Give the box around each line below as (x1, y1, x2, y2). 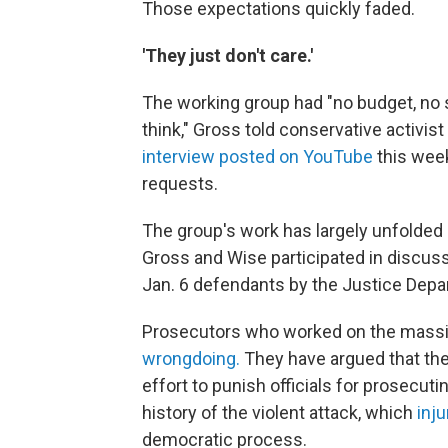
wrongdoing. (142, 348, 240, 370)
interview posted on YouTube (142, 146, 373, 168)
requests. (142, 173, 218, 195)
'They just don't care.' (142, 45, 313, 67)
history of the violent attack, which (142, 402, 417, 424)
